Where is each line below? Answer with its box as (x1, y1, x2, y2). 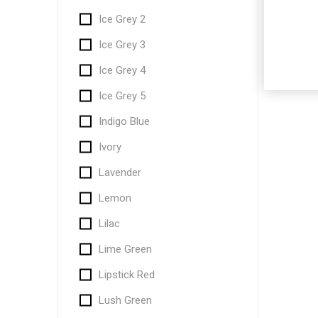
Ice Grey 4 (98, 64, 146, 77)
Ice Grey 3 (98, 38, 146, 51)
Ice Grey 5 (98, 89, 146, 102)
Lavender (98, 166, 141, 179)
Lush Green (98, 294, 152, 307)
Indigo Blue (98, 115, 150, 128)
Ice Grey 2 (98, 13, 146, 26)
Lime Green (98, 243, 152, 256)
